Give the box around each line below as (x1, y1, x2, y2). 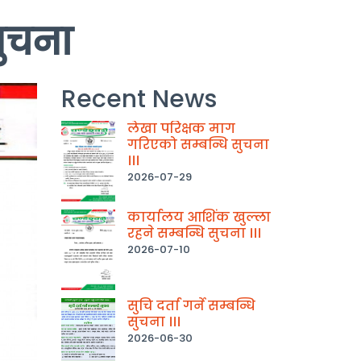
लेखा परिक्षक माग (127, 118, 235, 138)
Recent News (61, 81, 217, 116)
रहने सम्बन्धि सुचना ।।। (127, 223, 261, 243)
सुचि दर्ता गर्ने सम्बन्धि (127, 296, 255, 315)
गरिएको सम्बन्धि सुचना (127, 135, 269, 154)
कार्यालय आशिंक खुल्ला (127, 207, 271, 226)
